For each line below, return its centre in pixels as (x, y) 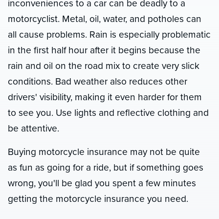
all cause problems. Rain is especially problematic (109, 34)
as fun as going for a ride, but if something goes (106, 167)
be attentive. (33, 128)
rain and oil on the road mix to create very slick (104, 66)
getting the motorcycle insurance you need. (98, 198)
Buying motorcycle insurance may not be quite (104, 152)
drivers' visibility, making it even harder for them (105, 97)
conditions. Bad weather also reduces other (98, 81)
